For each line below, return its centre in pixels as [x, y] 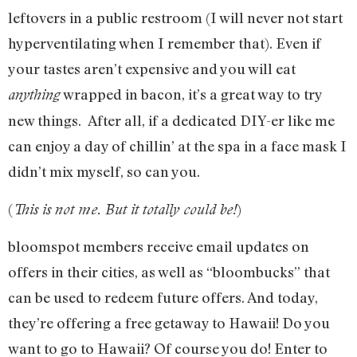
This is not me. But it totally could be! [125, 209]
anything [34, 95]
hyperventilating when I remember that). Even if [165, 43]
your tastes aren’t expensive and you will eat [152, 69]
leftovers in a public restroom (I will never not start [175, 18]
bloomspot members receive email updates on [159, 246]
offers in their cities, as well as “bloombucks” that [169, 271]
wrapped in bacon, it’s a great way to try [191, 94]
